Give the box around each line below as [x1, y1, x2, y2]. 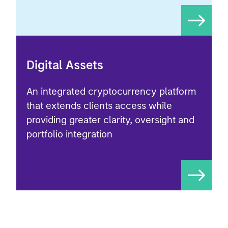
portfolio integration [26, 128, 112, 140]
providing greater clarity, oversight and [26, 114, 194, 126]
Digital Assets [26, 58, 103, 72]
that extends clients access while [26, 100, 172, 111]
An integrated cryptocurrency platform [26, 85, 196, 97]
